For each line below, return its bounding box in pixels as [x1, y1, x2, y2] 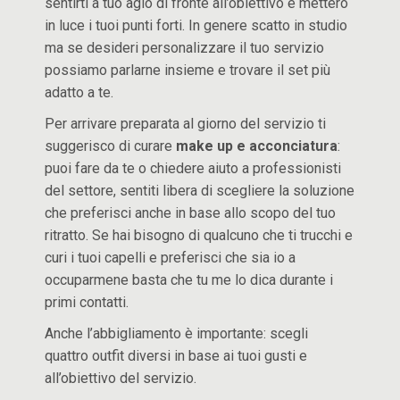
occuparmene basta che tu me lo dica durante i [45, 271, 334, 288]
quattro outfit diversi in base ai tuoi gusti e [45, 347, 308, 364]
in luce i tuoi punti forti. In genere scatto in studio [45, 17, 348, 34]
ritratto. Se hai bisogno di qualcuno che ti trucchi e [45, 227, 354, 244]
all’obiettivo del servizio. [45, 370, 197, 387]
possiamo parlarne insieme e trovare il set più [45, 62, 331, 79]
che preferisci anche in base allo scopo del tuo [45, 204, 337, 221]
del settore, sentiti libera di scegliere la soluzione [45, 182, 355, 199]
